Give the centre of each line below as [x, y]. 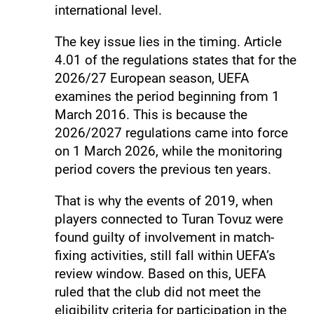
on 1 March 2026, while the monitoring [168, 151]
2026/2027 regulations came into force [171, 132]
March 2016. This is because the [151, 114]
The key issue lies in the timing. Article [168, 41]
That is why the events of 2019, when [163, 200]
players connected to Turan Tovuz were [169, 219]
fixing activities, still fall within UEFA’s [165, 255]
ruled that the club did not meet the [157, 292]
